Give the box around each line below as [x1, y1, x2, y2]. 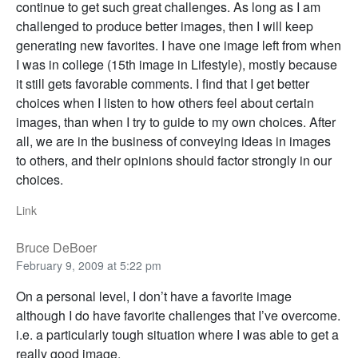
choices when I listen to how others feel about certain [16, 93, 314, 113]
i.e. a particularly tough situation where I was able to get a [16, 325, 339, 344]
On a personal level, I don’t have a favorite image [16, 287, 292, 306]
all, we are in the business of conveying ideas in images [16, 132, 331, 151]
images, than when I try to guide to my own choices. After [16, 113, 336, 132]
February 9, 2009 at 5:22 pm [16, 257, 161, 274]
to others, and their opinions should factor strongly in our [16, 151, 332, 170]
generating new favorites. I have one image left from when [16, 36, 341, 55]
